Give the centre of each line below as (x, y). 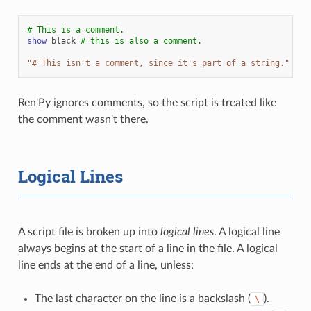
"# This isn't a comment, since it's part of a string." (158, 63)
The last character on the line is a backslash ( (142, 298)
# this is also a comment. (141, 41)
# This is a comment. (75, 30)
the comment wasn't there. (83, 119)
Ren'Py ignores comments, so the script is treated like (147, 102)
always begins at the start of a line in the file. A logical (148, 248)
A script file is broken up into (89, 232)
